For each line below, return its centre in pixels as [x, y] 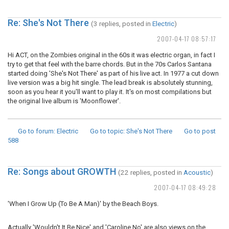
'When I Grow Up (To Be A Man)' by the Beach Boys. [83, 204]
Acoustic [197, 172]
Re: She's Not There [48, 23]
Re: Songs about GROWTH [62, 171]
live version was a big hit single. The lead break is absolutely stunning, [110, 83]
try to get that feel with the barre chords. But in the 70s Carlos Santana [110, 64]
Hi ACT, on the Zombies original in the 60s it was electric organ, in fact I [111, 55]
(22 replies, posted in [151, 172]
